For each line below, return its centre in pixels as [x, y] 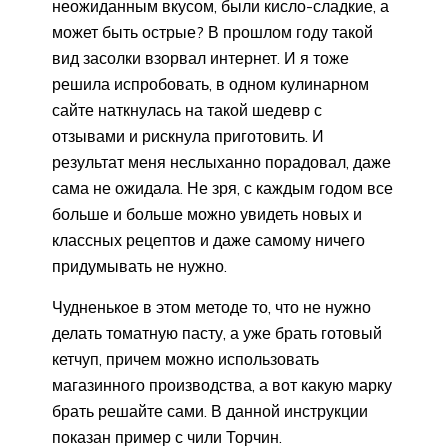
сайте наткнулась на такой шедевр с [187, 110]
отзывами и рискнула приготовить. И [188, 136]
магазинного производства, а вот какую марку [222, 385]
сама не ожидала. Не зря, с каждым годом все [222, 188]
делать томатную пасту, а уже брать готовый [217, 333]
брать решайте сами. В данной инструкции [210, 411]
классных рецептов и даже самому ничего [208, 240]
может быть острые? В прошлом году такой [212, 32]
